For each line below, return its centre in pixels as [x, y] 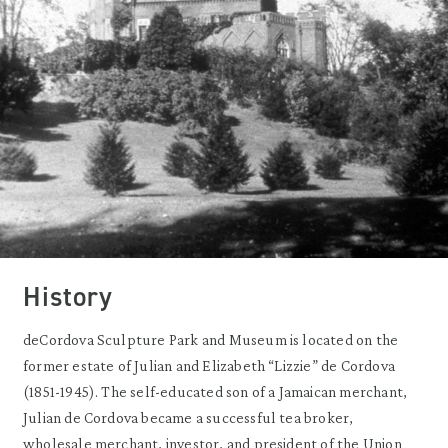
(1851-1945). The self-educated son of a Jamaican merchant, [215, 392]
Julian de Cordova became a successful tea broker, [188, 418]
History [68, 297]
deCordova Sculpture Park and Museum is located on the [211, 340]
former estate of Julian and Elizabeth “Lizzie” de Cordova [209, 366]
